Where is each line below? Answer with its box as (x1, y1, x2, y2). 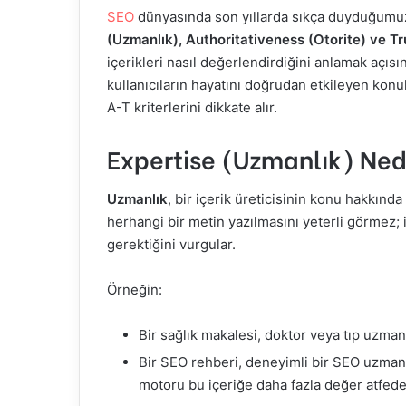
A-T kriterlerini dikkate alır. (107, 99, 277, 116)
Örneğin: (107, 280, 162, 298)
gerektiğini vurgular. (107, 235, 236, 253)
